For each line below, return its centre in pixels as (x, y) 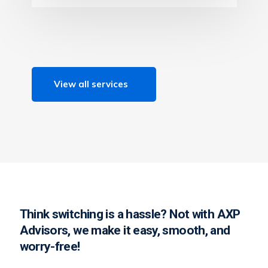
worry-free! (50, 246)
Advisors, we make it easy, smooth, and (125, 230)
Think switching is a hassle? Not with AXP (130, 214)
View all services (91, 84)
